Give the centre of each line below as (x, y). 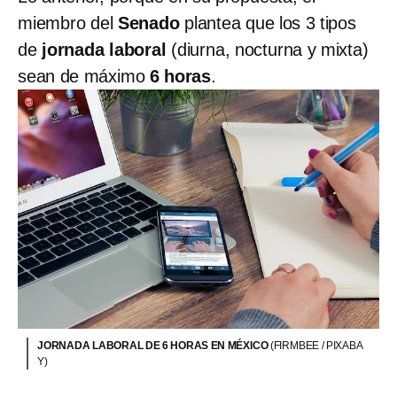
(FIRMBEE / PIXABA (316, 346)
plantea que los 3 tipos (268, 23)
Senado (146, 23)
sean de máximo (82, 76)
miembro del (66, 23)
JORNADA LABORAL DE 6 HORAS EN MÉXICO (154, 346)
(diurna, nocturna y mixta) (270, 49)
